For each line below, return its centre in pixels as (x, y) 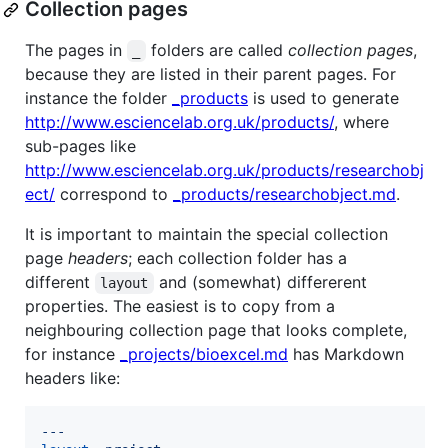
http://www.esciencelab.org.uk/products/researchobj (224, 170)
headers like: (72, 378)
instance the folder (98, 98)
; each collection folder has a (237, 258)
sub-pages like (80, 146)
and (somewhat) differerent (262, 282)
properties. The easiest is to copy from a (180, 306)
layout (124, 283)
